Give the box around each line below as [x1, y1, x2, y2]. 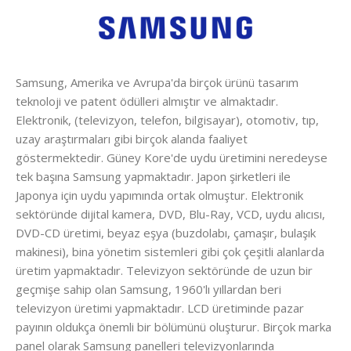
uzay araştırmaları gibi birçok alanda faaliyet [16, 131, 248, 147]
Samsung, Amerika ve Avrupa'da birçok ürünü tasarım [16, 74, 299, 91]
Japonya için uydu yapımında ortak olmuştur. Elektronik [16, 187, 303, 204]
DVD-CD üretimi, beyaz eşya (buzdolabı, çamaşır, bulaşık [16, 225, 316, 241]
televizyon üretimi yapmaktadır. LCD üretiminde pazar [16, 300, 304, 317]
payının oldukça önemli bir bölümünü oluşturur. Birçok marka [16, 319, 331, 335]
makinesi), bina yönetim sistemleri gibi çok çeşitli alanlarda [16, 244, 324, 260]
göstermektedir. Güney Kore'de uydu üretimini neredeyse [16, 150, 327, 166]
